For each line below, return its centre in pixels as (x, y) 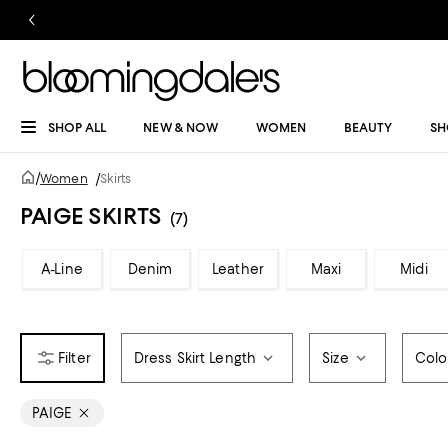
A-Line (62, 269)
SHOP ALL (77, 127)
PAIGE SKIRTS (91, 216)
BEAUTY (368, 127)
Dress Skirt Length (195, 358)
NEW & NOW (181, 127)
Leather (238, 269)
